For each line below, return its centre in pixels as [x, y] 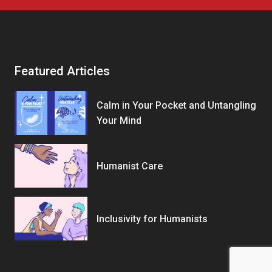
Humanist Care [130, 166]
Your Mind [119, 121]
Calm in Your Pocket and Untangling [176, 106]
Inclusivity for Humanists [152, 219]
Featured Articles [62, 71]
